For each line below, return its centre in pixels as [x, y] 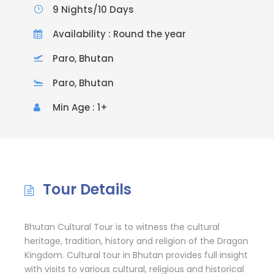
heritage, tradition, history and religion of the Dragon [136, 241]
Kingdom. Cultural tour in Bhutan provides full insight [136, 255]
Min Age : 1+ [80, 107]
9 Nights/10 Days [93, 9]
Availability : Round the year [119, 34]
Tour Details [87, 189]
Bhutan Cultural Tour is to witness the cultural [122, 227]
